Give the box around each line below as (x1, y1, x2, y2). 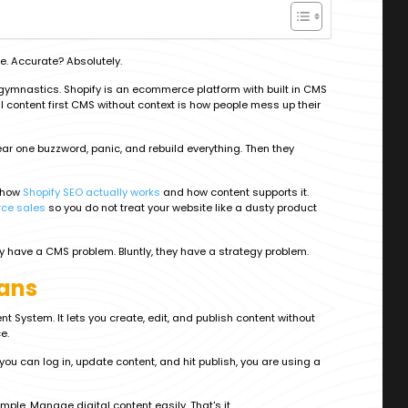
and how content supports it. (160, 185, 309, 199)
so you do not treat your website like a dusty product (46, 200, 317, 215)
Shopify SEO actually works (23, 185, 160, 199)
